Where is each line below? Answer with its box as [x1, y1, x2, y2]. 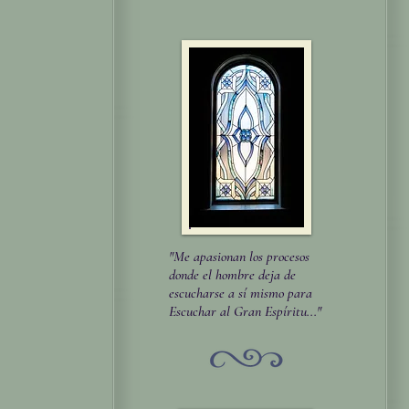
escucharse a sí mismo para [169, 284, 312, 302]
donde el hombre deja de [169, 266, 296, 284]
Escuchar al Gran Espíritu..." [169, 302, 321, 320]
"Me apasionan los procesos [169, 247, 309, 266]
